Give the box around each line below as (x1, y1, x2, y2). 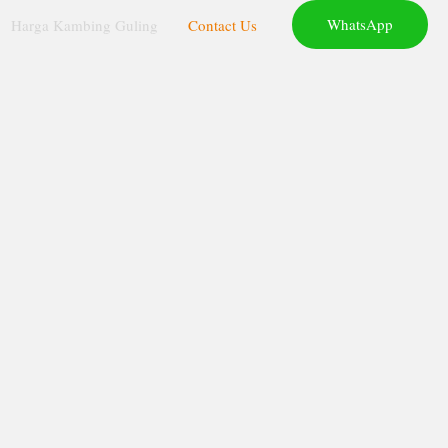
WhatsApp (327, 14, 393, 34)
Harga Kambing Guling (11, 14, 158, 35)
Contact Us (188, 14, 257, 35)
